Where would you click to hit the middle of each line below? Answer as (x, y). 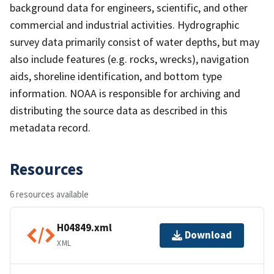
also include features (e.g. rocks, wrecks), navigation (129, 59)
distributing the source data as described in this (119, 110)
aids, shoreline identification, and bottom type (116, 76)
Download (208, 235)
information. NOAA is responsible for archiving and (125, 93)
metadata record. (50, 127)
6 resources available (49, 194)
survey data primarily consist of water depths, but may (135, 42)
